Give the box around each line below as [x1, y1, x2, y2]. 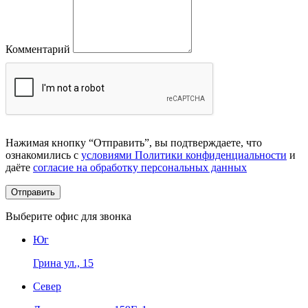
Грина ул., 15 [33, 256, 93, 269]
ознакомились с [5, 148, 81, 161]
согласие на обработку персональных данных [33, 161, 247, 173]
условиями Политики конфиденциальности [81, 148, 287, 161]
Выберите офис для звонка [5, 210, 131, 222]
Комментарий [5, 43, 70, 55]
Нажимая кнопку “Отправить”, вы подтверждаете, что [5, 136, 262, 148]
